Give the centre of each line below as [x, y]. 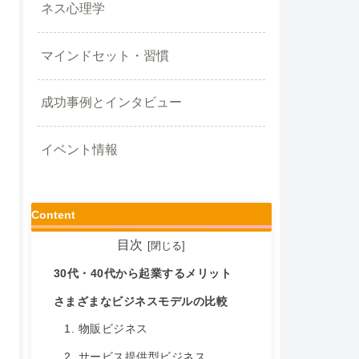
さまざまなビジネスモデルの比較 [141, 301]
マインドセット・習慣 [105, 55]
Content [53, 215]
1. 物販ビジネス [106, 329]
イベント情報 [79, 149]
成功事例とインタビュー [111, 103]
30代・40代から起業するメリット [143, 273]
